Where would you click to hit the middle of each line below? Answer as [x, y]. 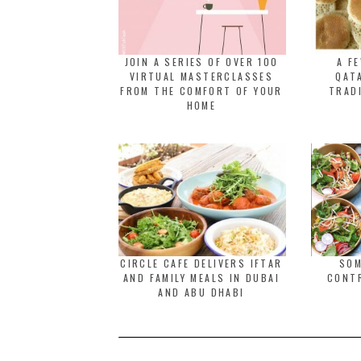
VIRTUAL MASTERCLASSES [201, 76]
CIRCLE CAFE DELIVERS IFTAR [201, 263]
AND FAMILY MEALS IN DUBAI [201, 278]
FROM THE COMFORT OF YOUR [201, 91]
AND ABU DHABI [201, 292]
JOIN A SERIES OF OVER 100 [201, 62]
